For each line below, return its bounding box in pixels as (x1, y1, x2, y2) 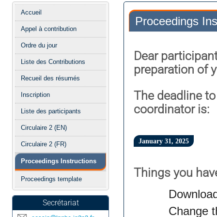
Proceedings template (21, 175, 82, 183)
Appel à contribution (21, 25, 77, 32)
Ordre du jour (21, 42, 57, 49)
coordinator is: (134, 101, 212, 116)
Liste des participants (21, 108, 81, 115)
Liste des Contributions (21, 58, 85, 65)
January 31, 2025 (139, 137, 189, 145)
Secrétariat (42, 199, 79, 207)
